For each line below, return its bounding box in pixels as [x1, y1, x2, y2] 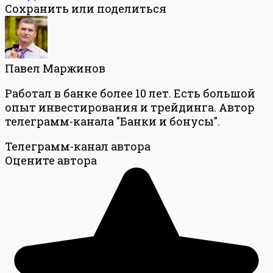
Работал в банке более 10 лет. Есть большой [5, 86, 255, 101]
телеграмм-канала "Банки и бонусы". [5, 114, 220, 129]
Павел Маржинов [5, 61, 105, 76]
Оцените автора [5, 153, 97, 168]
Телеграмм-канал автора [5, 139, 151, 154]
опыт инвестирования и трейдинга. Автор [5, 100, 255, 115]
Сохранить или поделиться [5, 1, 166, 16]
